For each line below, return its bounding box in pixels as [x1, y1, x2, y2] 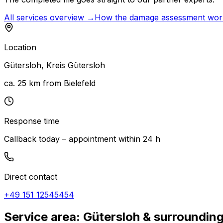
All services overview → [4, 12, 95, 22]
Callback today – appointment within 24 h [4, 133, 160, 144]
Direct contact [4, 171, 57, 182]
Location [4, 42, 36, 52]
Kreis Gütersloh [46, 60, 105, 70]
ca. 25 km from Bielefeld [4, 78, 96, 88]
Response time [4, 115, 59, 126]
